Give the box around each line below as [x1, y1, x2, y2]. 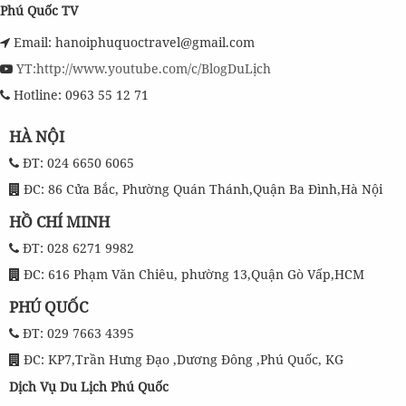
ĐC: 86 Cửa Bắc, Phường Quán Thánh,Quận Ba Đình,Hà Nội [20, 180, 382, 198]
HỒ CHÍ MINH [9, 211, 110, 232]
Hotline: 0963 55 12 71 [10, 86, 149, 103]
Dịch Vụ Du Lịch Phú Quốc [9, 378, 169, 395]
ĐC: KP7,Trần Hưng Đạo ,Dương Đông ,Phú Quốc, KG [20, 351, 343, 368]
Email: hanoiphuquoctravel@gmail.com [10, 34, 255, 51]
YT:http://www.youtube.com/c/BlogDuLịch [13, 60, 271, 77]
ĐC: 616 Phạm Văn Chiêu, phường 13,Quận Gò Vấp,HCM [20, 266, 364, 283]
